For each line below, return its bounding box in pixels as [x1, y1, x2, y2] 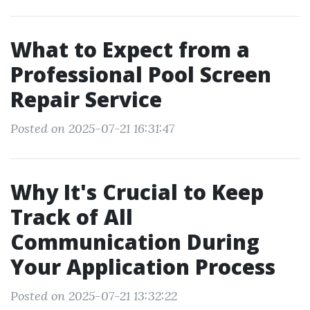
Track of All [10, 203, 133, 231]
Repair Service [10, 85, 162, 113]
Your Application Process [10, 253, 275, 281]
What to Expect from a [10, 35, 250, 64]
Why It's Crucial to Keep [10, 178, 264, 206]
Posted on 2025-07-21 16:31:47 [10, 120, 174, 136]
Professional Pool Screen [10, 60, 271, 89]
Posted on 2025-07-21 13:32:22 [10, 288, 177, 304]
